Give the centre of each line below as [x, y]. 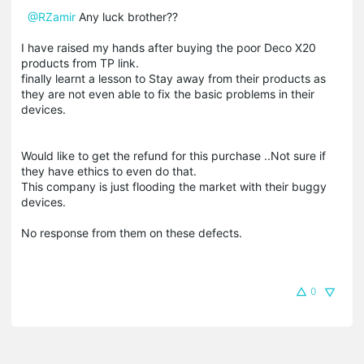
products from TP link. [80, 63]
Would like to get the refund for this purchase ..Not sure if [173, 155]
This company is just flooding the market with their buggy [174, 186]
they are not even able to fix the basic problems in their [168, 93]
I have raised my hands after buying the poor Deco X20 [169, 47]
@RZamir [52, 16]
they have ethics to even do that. [109, 171]
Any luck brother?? [127, 16]
